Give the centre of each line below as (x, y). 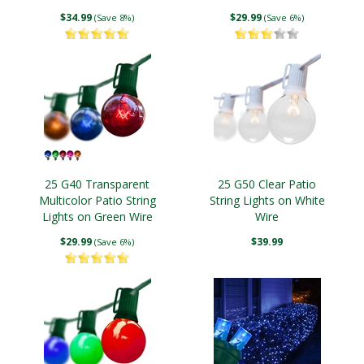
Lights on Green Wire (97, 217)
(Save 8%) (114, 17)
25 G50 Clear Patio (267, 184)
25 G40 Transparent (97, 184)
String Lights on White (267, 200)
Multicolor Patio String (97, 200)
